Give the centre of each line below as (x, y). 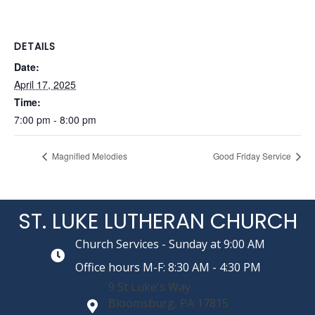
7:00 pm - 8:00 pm (55, 120)
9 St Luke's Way (149, 287)
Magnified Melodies (89, 156)
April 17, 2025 (45, 84)
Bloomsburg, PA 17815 (168, 303)
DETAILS (35, 46)
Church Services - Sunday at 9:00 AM (170, 244)
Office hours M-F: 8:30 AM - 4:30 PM (168, 268)
